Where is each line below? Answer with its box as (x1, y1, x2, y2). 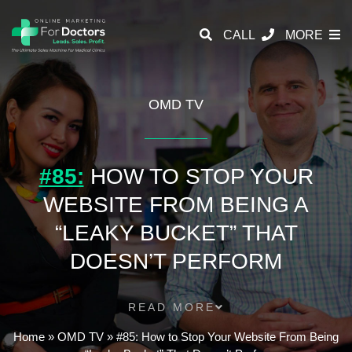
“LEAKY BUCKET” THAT (54, 221, 298, 245)
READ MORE (127, 301, 215, 313)
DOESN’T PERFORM (70, 249, 282, 273)
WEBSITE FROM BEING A (43, 192, 309, 217)
